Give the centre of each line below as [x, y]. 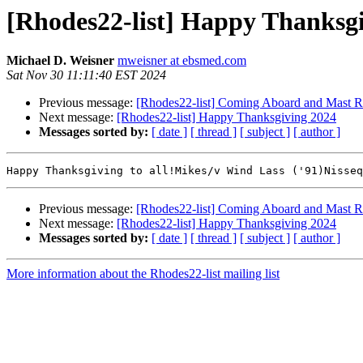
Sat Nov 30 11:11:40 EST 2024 [86, 75]
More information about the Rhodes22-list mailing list [143, 274]
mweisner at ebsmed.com [182, 61]
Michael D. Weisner [60, 61]
